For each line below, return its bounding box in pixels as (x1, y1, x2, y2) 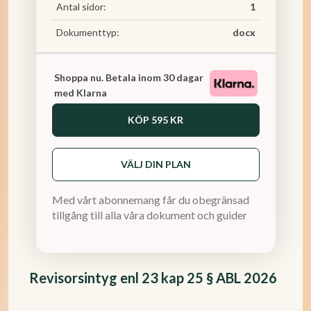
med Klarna (53, 87, 107, 99)
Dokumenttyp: (56, 26, 119, 38)
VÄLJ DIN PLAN (120, 158, 191, 170)
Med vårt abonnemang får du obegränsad (51, 193, 249, 206)
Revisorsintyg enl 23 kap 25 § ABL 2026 (29, 269, 277, 286)
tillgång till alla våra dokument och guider (51, 208, 247, 221)
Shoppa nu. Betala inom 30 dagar (53, 72, 203, 83)
